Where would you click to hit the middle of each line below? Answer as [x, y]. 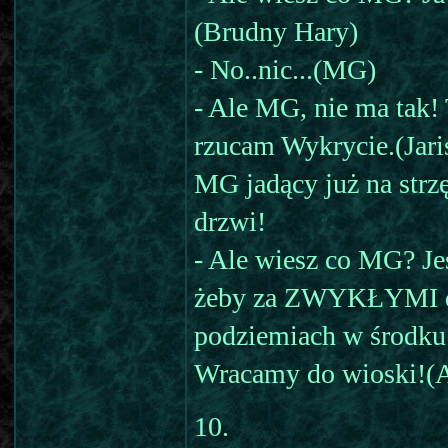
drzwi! [230, 221]
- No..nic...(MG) [285, 69]
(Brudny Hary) [276, 31]
